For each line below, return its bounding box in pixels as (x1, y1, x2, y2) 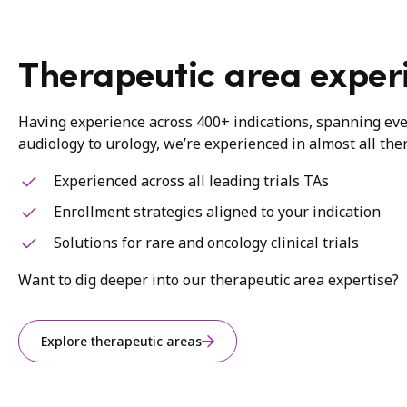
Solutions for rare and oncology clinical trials (54, 233, 359, 253)
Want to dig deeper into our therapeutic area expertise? (18, 270, 399, 291)
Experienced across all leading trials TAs (54, 171, 329, 192)
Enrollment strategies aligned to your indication (54, 202, 381, 223)
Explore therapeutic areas (41, 333, 202, 351)
